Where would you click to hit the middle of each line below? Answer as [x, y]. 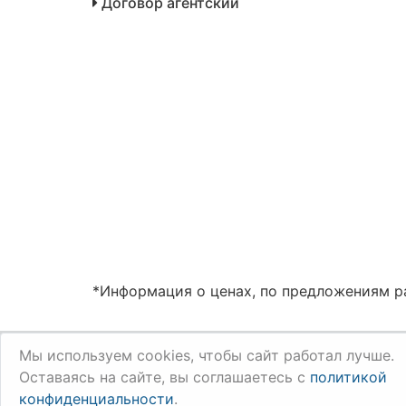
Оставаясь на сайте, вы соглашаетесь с [164, 377]
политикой [348, 377]
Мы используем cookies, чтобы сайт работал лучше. [207, 355]
